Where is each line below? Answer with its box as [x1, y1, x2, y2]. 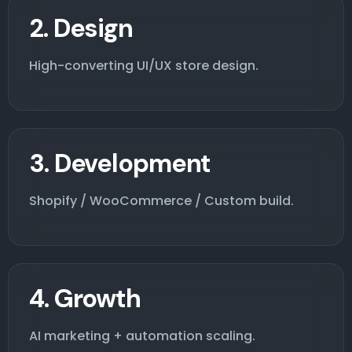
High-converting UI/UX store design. [29, 56, 258, 75]
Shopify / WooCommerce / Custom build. [29, 191, 294, 210]
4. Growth [29, 281, 141, 315]
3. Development [29, 146, 211, 180]
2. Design [29, 11, 133, 45]
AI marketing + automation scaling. [29, 326, 255, 345]
